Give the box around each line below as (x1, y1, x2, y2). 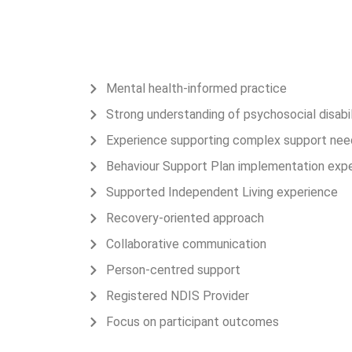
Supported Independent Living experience (105, 185, 338, 200)
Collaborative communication (105, 236, 266, 251)
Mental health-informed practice (105, 81, 287, 96)
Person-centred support (105, 262, 240, 277)
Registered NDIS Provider (105, 288, 249, 303)
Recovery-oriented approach (105, 211, 264, 225)
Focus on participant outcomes (105, 314, 279, 329)
